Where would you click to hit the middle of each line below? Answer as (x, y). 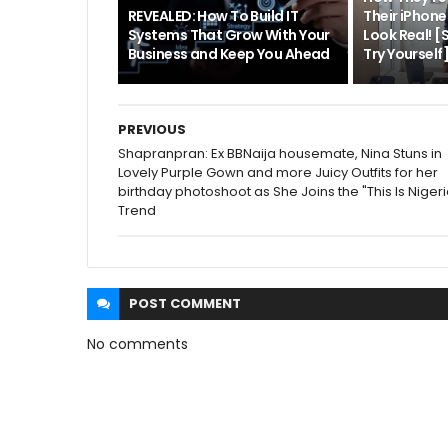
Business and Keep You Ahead (229, 54)
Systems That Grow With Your (229, 35)
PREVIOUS (152, 129)
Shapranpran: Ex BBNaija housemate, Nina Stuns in (280, 153)
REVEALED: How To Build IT (213, 16)
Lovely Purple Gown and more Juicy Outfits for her (278, 172)
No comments (137, 344)
